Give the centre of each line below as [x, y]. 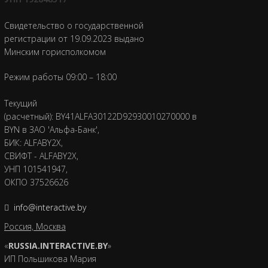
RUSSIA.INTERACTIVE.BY [58, 245]
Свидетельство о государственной [74, 25]
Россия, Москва [35, 226]
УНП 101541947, [36, 169]
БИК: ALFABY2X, [33, 142]
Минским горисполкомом [55, 51]
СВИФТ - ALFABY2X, [41, 156]
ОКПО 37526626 [36, 182]
